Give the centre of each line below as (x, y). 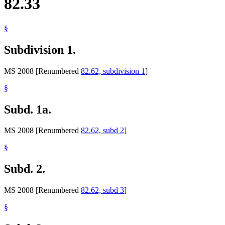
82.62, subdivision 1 (113, 71)
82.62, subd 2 (102, 131)
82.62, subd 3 (102, 190)
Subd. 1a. (28, 109)
